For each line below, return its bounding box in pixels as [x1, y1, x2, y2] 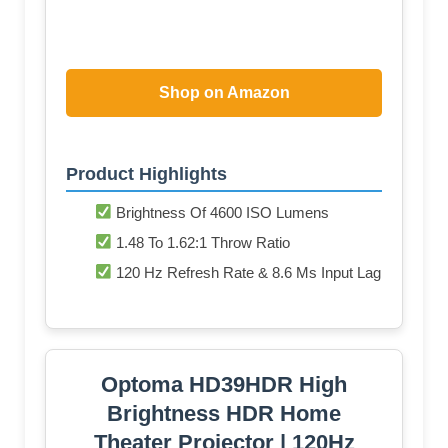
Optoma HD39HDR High [101, 371, 347, 397]
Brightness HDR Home [107, 400, 341, 426]
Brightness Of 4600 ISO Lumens [112, 203, 330, 221]
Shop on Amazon [158, 83, 290, 101]
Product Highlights [66, 163, 227, 184]
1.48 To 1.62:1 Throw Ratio [112, 233, 291, 251]
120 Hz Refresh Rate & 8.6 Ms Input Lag [112, 263, 382, 281]
